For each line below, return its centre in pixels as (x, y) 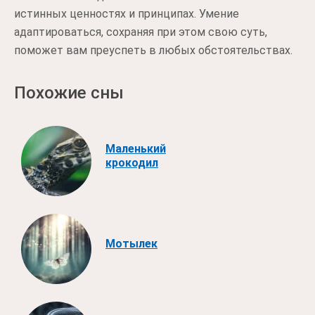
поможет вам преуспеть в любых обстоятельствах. (153, 50)
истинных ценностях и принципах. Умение (127, 14)
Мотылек (131, 243)
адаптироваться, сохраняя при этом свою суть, (141, 32)
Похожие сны (69, 93)
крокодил (132, 162)
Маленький (136, 148)
